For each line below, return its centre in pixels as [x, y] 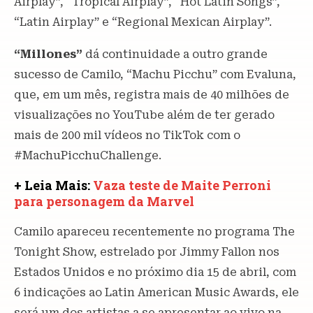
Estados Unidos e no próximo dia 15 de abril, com [155, 272]
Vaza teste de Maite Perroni [182, 185]
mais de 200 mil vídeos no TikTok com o [127, 135]
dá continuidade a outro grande [176, 54]
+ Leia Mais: [53, 185]
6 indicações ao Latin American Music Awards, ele [156, 292]
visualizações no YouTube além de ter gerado [144, 115]
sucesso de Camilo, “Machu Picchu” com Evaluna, [155, 74]
